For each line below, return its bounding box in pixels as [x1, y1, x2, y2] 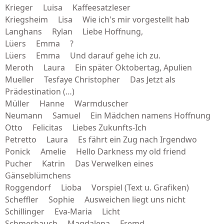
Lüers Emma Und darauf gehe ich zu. [5, 50, 160, 61]
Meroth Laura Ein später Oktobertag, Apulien [5, 62, 192, 73]
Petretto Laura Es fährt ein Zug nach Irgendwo [5, 134, 197, 145]
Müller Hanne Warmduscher [5, 98, 128, 109]
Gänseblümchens [5, 170, 71, 181]
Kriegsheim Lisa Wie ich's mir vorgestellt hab [5, 14, 189, 25]
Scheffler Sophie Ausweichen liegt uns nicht [5, 194, 185, 205]
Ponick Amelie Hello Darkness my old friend [5, 146, 186, 157]
